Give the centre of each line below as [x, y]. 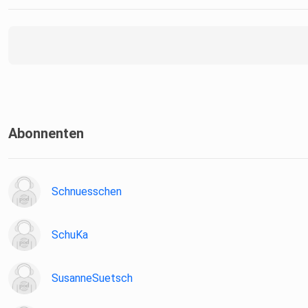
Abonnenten [46, 134]
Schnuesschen [87, 192]
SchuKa [70, 235]
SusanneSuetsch [92, 278]
